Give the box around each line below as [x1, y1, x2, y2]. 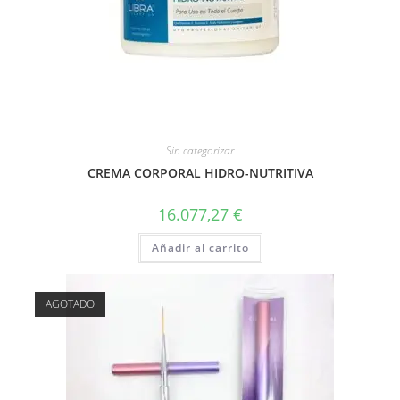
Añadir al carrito [151, 239, 249, 255]
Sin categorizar [166, 142, 234, 158]
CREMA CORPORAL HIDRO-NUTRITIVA [87, 163, 313, 181]
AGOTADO [45, 296, 95, 312]
